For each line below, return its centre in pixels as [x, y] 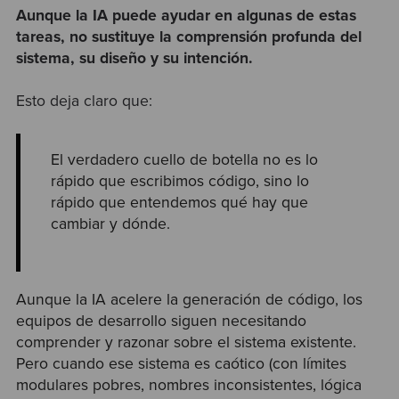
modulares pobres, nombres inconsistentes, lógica [188, 386]
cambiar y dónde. [111, 224]
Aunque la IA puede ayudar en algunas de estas [186, 15]
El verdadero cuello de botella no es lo [185, 159]
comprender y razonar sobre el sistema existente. [186, 343]
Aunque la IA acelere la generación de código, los [189, 300]
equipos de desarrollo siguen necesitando [161, 322]
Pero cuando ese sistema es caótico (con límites [181, 364]
